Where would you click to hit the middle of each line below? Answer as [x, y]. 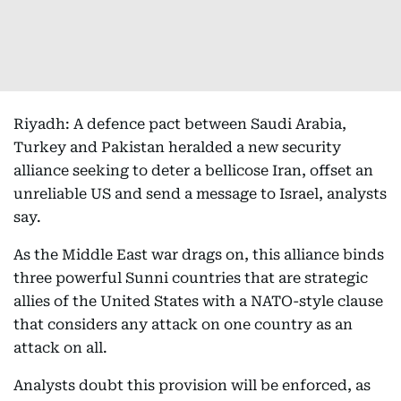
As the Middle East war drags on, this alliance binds [199, 255]
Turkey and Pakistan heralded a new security [177, 147]
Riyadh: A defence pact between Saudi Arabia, [180, 124]
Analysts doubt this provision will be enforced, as [192, 385]
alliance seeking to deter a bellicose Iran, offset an [193, 171]
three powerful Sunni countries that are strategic [191, 278]
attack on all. [60, 348]
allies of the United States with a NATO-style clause [198, 301]
